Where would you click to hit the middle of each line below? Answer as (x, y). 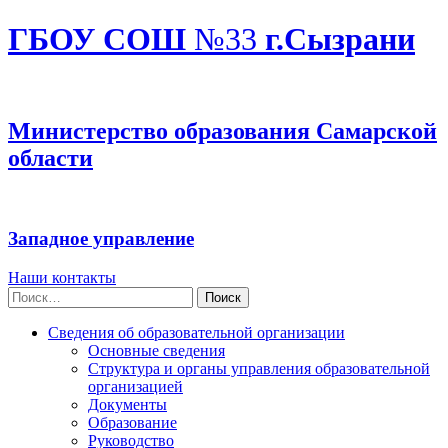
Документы (127, 405)
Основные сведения (156, 351)
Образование (132, 423)
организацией (135, 387)
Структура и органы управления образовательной (259, 369)
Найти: (31, 295)
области (50, 157)
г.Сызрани (336, 39)
